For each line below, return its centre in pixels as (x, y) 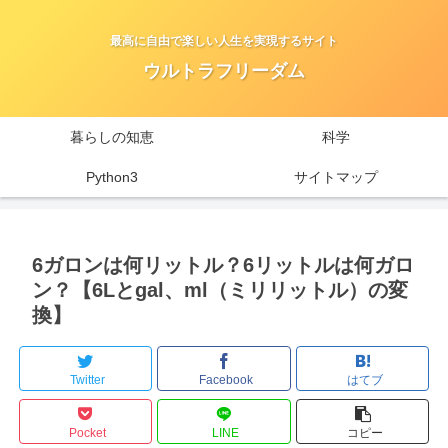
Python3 (112, 177)
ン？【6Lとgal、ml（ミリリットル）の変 (220, 290)
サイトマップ (336, 177)
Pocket (87, 432)
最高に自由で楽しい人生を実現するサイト (224, 41)
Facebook (225, 379)
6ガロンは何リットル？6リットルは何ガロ (223, 265)
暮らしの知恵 (112, 137)
